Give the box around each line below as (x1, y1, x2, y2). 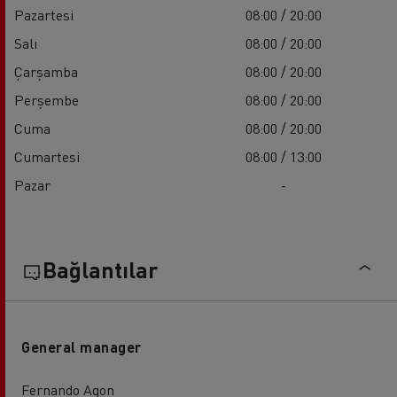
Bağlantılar (43, 254, 159, 284)
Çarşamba (14, 61, 78, 81)
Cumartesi (14, 146, 80, 166)
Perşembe (14, 90, 79, 109)
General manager (21, 337, 142, 356)
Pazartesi (14, 4, 74, 24)
